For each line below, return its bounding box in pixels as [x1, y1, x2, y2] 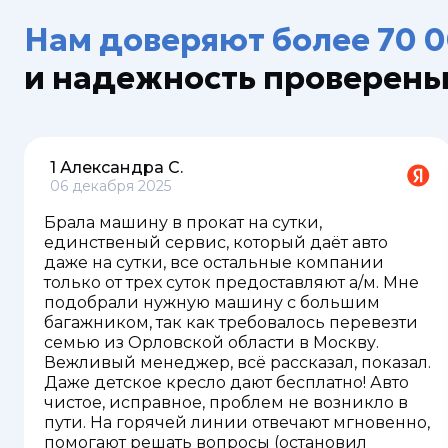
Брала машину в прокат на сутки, [44, 213, 322, 232]
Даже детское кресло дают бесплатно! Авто [44, 373, 409, 392]
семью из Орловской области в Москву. [44, 333, 379, 352]
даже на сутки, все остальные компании [44, 253, 384, 272]
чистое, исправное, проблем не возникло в [44, 393, 408, 412]
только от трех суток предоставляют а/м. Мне [44, 273, 419, 292]
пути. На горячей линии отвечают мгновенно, [44, 413, 430, 432]
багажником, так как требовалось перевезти [44, 313, 418, 332]
